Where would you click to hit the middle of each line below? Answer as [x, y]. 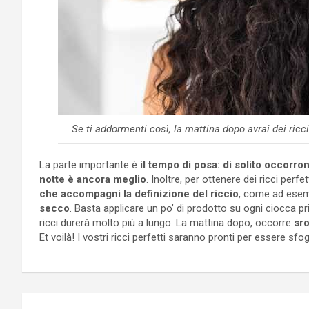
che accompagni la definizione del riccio [139, 193]
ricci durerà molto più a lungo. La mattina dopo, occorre [167, 222]
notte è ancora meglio [93, 179]
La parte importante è [90, 165]
